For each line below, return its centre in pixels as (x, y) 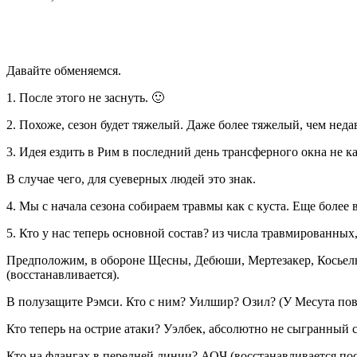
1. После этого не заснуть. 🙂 (85, 97)
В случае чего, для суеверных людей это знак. (131, 178)
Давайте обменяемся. (64, 70)
